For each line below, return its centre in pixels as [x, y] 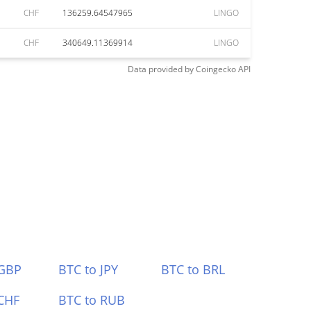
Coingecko [216, 69]
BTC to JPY [88, 269]
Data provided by [161, 69]
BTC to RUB [91, 300]
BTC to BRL [193, 269]
